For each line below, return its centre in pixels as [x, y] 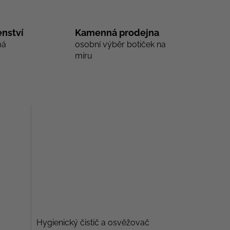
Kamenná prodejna [117, 32]
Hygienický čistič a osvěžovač [93, 223]
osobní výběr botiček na [120, 44]
